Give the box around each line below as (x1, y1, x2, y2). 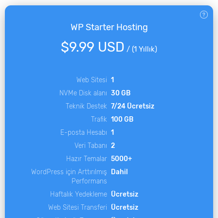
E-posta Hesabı (60, 128, 107, 136)
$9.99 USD (61, 39, 125, 55)
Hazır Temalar (66, 155, 107, 163)
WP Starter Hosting (70, 22, 148, 33)
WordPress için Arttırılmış (31, 168, 107, 176)
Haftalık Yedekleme (50, 190, 107, 198)
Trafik (91, 115, 107, 123)
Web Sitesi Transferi (48, 203, 107, 211)
